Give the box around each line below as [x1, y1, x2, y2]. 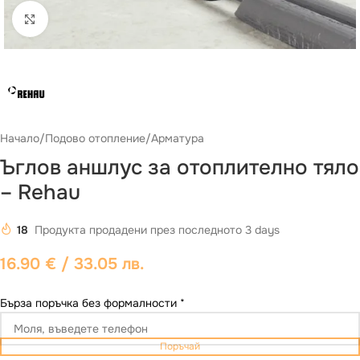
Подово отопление [45, 131, 145, 145]
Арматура [151, 131, 204, 145]
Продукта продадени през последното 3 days [35, 223, 280, 237]
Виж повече [47, 12, 107, 26]
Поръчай [160, 340, 200, 353]
